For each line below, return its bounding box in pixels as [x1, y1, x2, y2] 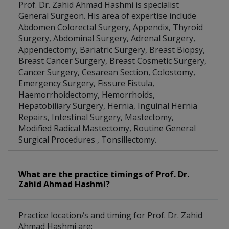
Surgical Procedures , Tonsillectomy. [18, 134, 156, 146]
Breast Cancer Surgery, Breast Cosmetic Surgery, [18, 55, 207, 67]
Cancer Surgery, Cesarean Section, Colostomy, [18, 66, 195, 78]
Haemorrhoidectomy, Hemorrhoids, [18, 89, 155, 101]
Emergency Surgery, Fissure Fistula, [18, 78, 154, 89]
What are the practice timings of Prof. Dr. [18, 169, 189, 180]
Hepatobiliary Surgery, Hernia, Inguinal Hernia [18, 100, 197, 112]
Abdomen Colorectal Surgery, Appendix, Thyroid [18, 21, 203, 33]
